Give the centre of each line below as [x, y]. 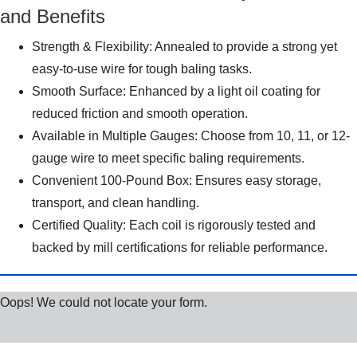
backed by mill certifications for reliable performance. [180, 247]
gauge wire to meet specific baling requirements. [168, 158]
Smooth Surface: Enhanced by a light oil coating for [176, 91]
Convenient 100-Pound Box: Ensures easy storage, [177, 180]
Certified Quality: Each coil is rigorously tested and [174, 225]
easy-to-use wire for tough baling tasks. [142, 69]
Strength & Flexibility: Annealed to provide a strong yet [184, 47]
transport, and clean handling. [116, 203]
